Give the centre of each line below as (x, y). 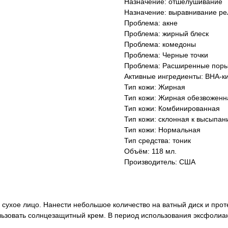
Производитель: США (160, 162)
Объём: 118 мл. (150, 151)
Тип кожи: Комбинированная (172, 109)
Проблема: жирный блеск (166, 34)
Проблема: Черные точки (166, 55)
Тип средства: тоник (158, 141)
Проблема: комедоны (160, 45)
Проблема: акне (151, 23)
